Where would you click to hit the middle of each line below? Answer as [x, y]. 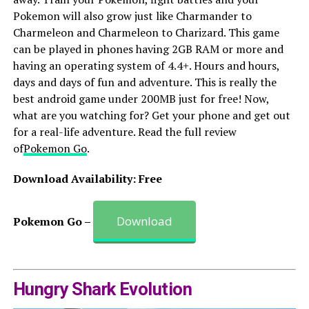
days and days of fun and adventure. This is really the [144, 82]
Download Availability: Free [87, 178]
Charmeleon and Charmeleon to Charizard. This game [146, 32]
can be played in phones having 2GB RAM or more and [148, 49]
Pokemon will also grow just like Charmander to [132, 16]
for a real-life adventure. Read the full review [124, 131]
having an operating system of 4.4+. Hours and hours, [146, 65]
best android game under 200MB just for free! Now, [141, 98]
